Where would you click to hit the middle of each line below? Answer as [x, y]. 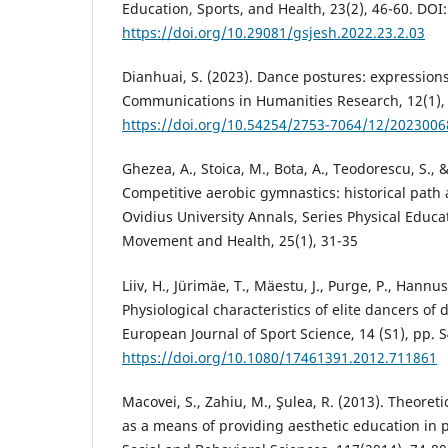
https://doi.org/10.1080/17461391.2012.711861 [279, 357]
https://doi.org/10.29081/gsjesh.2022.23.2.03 [273, 33]
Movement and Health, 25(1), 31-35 [240, 241]
